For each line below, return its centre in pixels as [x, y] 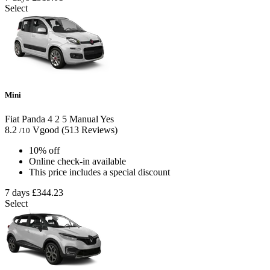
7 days [17, 192]
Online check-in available [77, 161]
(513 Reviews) [89, 130]
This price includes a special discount [99, 172]
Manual [83, 119]
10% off [44, 150]
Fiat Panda [25, 119]
